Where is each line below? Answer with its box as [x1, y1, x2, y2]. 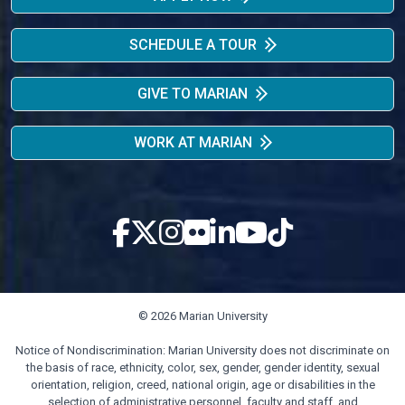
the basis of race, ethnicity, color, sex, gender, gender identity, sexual [25, 361, 380, 374]
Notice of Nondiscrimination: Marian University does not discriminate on [15, 344, 390, 357]
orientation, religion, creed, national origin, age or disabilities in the [30, 378, 375, 391]
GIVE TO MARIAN [137, 85, 248, 102]
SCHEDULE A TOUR [128, 36, 257, 53]
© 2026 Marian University [137, 309, 268, 323]
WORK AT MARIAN [133, 134, 252, 151]
